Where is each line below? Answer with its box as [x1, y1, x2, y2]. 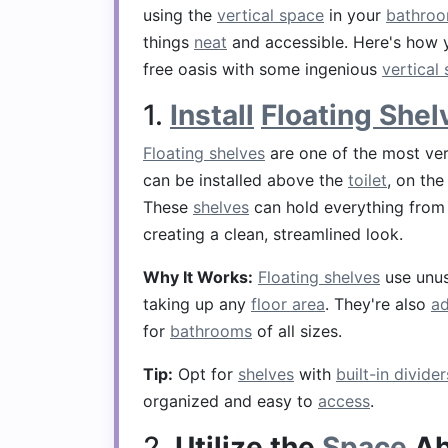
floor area [251, 294, 325, 314]
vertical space [217, 5, 324, 25]
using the [143, 5, 217, 25]
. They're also [325, 294, 431, 314]
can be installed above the [143, 170, 348, 190]
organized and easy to [143, 391, 318, 411]
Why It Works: [143, 267, 253, 287]
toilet [348, 170, 387, 190]
